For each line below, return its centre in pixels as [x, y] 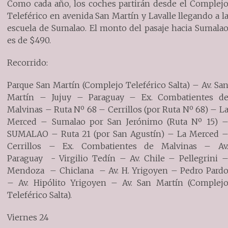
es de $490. [29, 40]
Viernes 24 [28, 217]
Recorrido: [28, 62]
